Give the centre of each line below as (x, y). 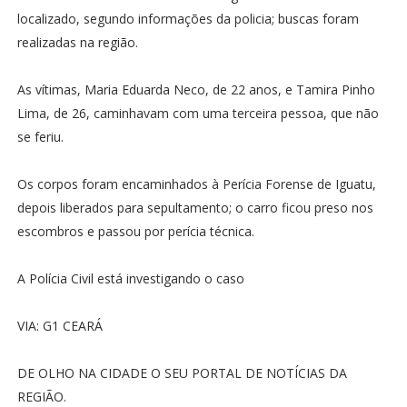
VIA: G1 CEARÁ (61, 325)
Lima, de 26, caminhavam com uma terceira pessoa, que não (198, 113)
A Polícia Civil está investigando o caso (132, 278)
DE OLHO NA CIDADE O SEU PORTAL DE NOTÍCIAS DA (182, 372)
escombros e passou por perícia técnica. (135, 231)
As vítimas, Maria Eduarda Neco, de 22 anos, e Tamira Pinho (196, 89)
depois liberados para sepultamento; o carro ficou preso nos (195, 207)
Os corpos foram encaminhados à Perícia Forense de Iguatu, (196, 184)
